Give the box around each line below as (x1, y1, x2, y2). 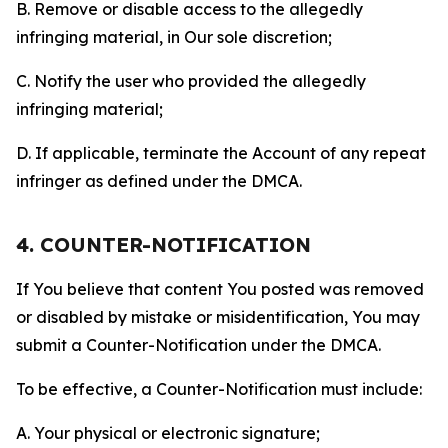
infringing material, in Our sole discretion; (16, 27, 332, 47)
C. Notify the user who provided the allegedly (16, 71, 366, 91)
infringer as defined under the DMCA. (16, 171, 302, 191)
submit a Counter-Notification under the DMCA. (16, 335, 381, 355)
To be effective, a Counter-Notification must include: (16, 379, 422, 399)
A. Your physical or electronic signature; (16, 423, 320, 443)
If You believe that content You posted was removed (16, 279, 424, 299)
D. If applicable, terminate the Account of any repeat (16, 143, 426, 163)
